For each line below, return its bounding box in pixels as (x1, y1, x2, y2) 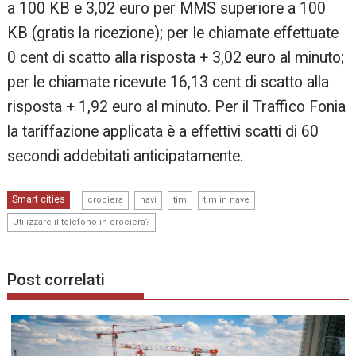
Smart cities (12, 194, 66, 206)
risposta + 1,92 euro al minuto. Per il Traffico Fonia (7, 98, 346, 117)
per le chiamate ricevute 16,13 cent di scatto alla (7, 73, 330, 92)
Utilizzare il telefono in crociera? (13, 217, 151, 228)
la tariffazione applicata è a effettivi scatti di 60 (7, 122, 319, 141)
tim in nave (203, 195, 250, 206)
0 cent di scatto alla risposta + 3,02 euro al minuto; (7, 48, 345, 68)
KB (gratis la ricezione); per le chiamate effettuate (7, 24, 339, 43)
